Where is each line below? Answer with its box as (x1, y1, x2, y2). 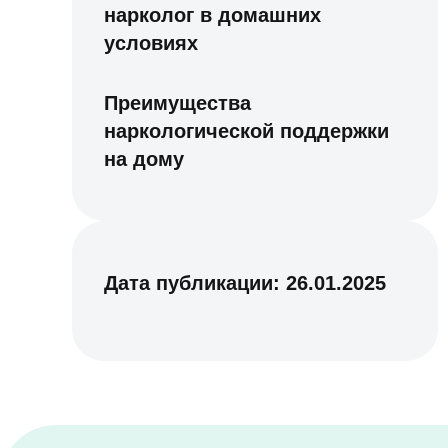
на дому (104, 148, 185, 170)
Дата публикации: (104, 272, 287, 294)
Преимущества (104, 92, 252, 114)
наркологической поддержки (104, 120, 390, 142)
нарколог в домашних (104, 4, 322, 26)
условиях (104, 32, 199, 54)
